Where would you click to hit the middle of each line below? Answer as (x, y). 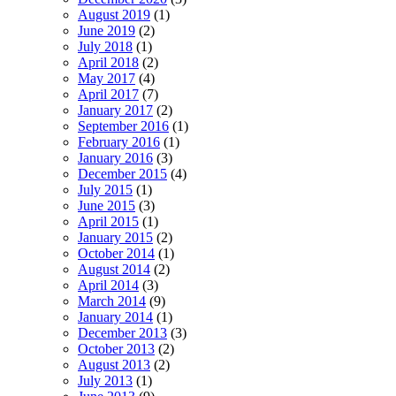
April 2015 (108, 221)
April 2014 (108, 285)
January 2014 (115, 316)
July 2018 (105, 46)
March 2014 (112, 301)
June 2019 (107, 30)
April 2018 (108, 62)
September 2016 (123, 126)
